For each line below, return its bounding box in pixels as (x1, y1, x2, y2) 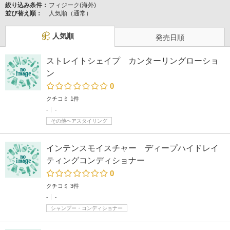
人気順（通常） (49, 10, 92, 17)
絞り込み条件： (5, 2, 48, 9)
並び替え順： (5, 10, 42, 17)
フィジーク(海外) (49, 2, 96, 9)
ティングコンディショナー (46, 156, 145, 165)
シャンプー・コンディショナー (51, 205, 123, 211)
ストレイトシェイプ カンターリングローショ (46, 56, 219, 65)
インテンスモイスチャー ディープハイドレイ (46, 144, 219, 152)
